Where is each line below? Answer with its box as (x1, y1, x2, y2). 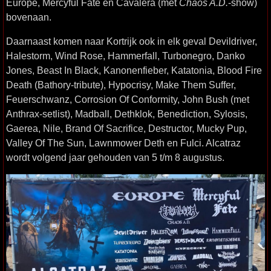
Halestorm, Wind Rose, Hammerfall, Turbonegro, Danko (6, 50, 245, 62)
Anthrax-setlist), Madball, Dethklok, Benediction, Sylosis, (6, 108, 247, 120)
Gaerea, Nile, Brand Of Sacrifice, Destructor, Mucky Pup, (6, 123, 247, 134)
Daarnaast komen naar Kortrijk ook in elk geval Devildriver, (6, 36, 257, 47)
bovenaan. (6, 11, 51, 23)
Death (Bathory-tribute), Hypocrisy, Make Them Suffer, (6, 79, 236, 91)
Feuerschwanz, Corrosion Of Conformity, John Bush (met (6, 94, 249, 105)
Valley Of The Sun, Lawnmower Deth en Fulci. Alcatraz (6, 137, 241, 149)
